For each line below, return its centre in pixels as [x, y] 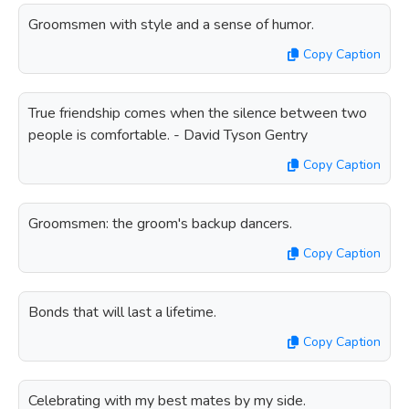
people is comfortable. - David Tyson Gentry [168, 135]
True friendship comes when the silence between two [198, 113]
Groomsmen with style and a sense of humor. [171, 25]
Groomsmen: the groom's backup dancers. [160, 224]
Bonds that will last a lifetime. [122, 312]
